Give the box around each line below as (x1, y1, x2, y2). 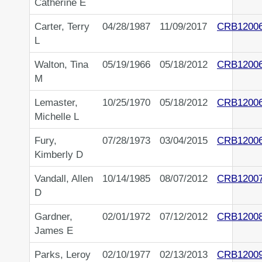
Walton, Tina (35, 58, 88, 71)
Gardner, (35, 211, 73, 223)
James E (35, 225, 73, 237)
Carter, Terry (35, 20, 89, 33)
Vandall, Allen (35, 173, 93, 185)
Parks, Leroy (35, 249, 91, 261)
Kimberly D (35, 149, 83, 161)
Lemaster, (35, 96, 78, 109)
